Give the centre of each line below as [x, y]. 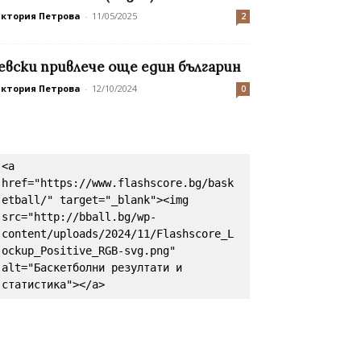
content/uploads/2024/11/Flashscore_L [118, 234]
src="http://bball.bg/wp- [79, 217]
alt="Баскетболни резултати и [92, 268]
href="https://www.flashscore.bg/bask [118, 183]
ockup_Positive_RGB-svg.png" [89, 251]
